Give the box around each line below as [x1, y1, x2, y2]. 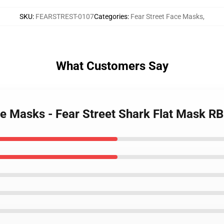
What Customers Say [55, 59, 168, 73]
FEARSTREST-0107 [35, 12, 94, 20]
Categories [94, 12, 127, 20]
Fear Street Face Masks [130, 12, 203, 20]
